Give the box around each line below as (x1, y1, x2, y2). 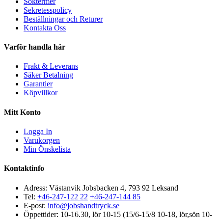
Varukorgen (24, 136, 60, 144)
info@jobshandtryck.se (48, 201, 119, 210)
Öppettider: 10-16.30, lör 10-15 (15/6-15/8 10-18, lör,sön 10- (24, 210, 212, 219)
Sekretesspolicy (24, 5, 72, 14)
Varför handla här (4, 43, 65, 52)
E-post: (24, 201, 48, 210)
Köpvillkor (24, 88, 57, 97)
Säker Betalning (24, 71, 73, 80)
